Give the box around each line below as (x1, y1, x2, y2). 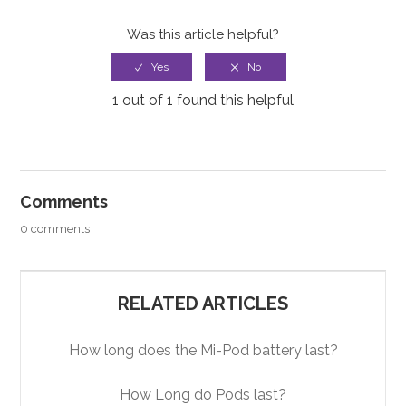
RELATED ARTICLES (118, 293, 288, 315)
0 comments (20, 222, 91, 237)
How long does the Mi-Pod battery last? (68, 342, 338, 360)
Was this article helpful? (127, 26, 279, 43)
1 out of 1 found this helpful (112, 92, 294, 110)
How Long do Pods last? (120, 386, 286, 404)
